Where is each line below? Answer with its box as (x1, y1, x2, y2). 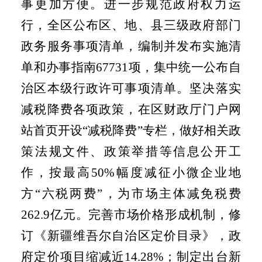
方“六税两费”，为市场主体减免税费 (21, 186, 241, 201)
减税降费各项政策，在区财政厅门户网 (21, 102, 241, 116)
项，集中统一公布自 (128, 60, 241, 74)
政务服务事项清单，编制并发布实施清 (21, 39, 241, 53)
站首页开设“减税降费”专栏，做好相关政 (21, 123, 241, 137)
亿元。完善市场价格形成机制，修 (50, 207, 241, 222)
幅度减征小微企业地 (115, 165, 241, 180)
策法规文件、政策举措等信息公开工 (21, 144, 241, 158)
